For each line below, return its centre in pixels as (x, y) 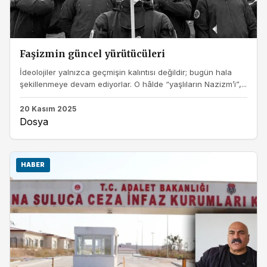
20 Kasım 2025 (48, 109)
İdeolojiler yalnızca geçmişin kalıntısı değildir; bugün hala (126, 72)
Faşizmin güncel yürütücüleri (92, 54)
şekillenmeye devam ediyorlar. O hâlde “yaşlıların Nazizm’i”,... (133, 84)
